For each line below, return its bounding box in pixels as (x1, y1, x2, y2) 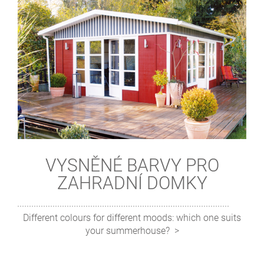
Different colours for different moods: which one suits (23, 212, 241, 223)
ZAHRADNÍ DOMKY (57, 172, 207, 193)
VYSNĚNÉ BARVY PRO (45, 154, 219, 176)
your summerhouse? (85, 225, 170, 236)
